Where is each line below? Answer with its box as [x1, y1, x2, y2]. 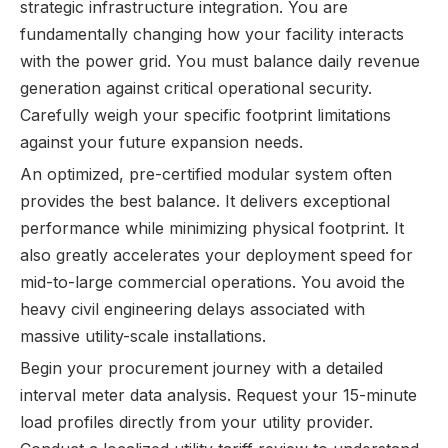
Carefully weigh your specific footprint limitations [20, 105, 391, 125]
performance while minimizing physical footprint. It [20, 218, 404, 238]
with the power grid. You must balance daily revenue [20, 51, 420, 71]
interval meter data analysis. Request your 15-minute [20, 385, 417, 405]
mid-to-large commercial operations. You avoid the [20, 272, 405, 292]
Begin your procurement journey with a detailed [20, 358, 383, 378]
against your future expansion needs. [20, 132, 303, 152]
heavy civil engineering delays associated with [20, 299, 365, 319]
